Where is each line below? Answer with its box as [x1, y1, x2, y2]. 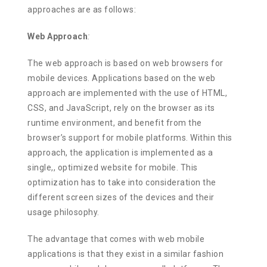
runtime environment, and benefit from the [27, 117, 202, 128]
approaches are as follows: [27, 4, 136, 14]
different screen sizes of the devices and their [27, 192, 215, 202]
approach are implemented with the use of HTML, [27, 88, 228, 98]
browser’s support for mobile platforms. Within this [27, 132, 232, 142]
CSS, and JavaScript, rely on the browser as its [27, 103, 215, 113]
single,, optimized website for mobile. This [27, 162, 198, 172]
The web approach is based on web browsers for [27, 58, 223, 68]
